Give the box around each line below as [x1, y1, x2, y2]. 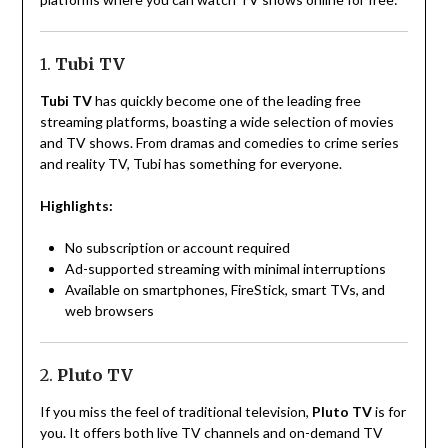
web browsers [64, 302, 154, 320]
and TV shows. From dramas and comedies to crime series [39, 134, 399, 152]
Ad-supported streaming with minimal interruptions [64, 260, 386, 278]
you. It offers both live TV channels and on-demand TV [39, 424, 383, 442]
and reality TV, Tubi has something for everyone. [39, 155, 342, 173]
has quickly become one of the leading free [91, 92, 361, 110]
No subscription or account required [64, 239, 290, 257]
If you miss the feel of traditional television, [39, 403, 312, 421]
